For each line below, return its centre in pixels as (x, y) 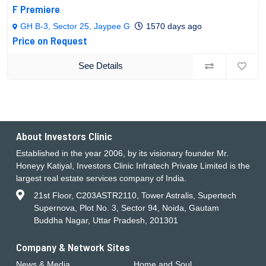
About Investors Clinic (64, 136)
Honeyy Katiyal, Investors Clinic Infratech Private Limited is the (133, 166)
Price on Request (50, 40)
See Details (100, 66)
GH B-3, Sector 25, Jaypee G (75, 26)
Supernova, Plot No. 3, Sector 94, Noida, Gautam (126, 208)
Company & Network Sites (73, 247)
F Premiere (36, 9)
